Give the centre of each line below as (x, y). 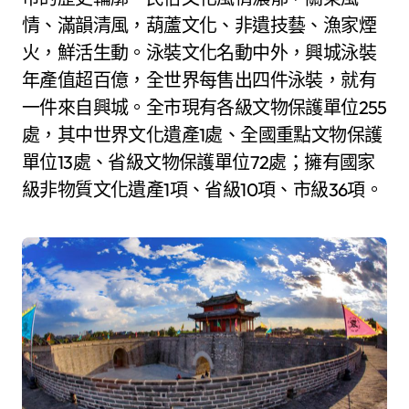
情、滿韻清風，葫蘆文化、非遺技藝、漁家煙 (199, 25)
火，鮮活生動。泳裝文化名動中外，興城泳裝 (199, 52)
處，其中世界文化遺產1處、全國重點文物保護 (202, 134)
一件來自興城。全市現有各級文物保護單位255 (204, 107)
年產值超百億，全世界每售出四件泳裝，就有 (199, 79)
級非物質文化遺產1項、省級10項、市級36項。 (203, 189)
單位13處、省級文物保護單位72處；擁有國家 (199, 162)
